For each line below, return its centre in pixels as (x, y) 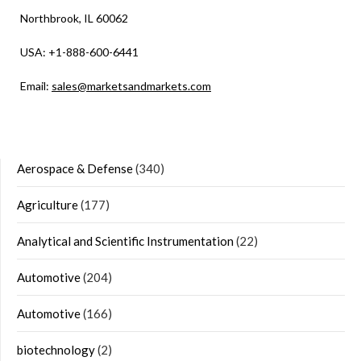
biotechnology (56, 349)
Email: (36, 85)
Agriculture (48, 204)
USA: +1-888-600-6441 (79, 52)
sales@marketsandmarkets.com (131, 85)
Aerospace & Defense (75, 168)
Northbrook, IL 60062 (74, 18)
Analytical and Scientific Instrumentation (125, 241)
